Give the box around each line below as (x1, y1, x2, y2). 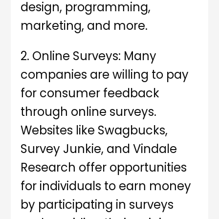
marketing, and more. (21, 18, 148, 34)
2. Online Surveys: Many (21, 48, 157, 65)
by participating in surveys (21, 197, 174, 213)
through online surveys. (21, 104, 157, 120)
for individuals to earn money (21, 178, 192, 195)
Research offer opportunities (21, 159, 187, 176)
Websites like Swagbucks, (21, 122, 168, 139)
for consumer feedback (21, 85, 160, 102)
